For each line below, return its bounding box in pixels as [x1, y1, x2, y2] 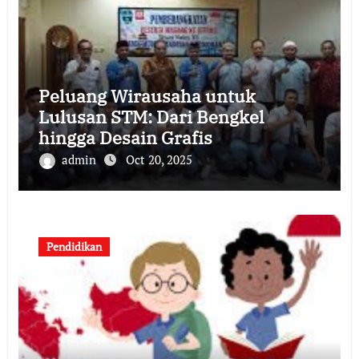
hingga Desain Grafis [38, 126, 212, 149]
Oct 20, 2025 [125, 151, 192, 167]
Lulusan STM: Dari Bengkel [38, 105, 264, 128]
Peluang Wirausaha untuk [38, 84, 256, 107]
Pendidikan [46, 239, 102, 254]
